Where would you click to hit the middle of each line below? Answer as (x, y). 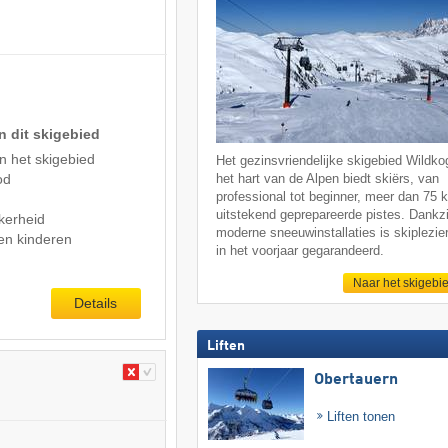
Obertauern (355, 379)
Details (96, 302)
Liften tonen (359, 416)
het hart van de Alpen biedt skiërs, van (328, 179)
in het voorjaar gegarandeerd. (300, 251)
